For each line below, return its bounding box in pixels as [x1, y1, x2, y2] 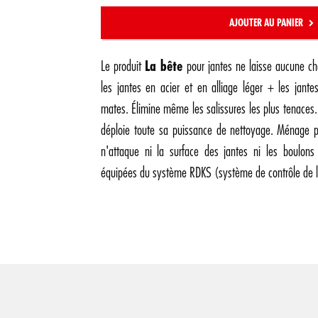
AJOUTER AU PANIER [229, 18, 305, 28]
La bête [145, 59, 183, 74]
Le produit [101, 59, 146, 74]
